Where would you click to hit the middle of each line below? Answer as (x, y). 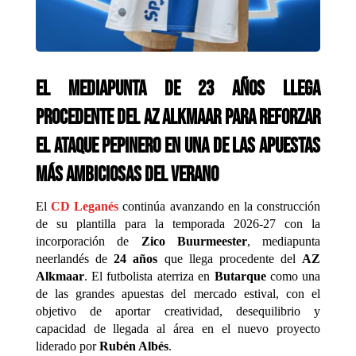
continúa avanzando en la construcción (222, 207)
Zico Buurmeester (194, 242)
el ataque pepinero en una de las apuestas (178, 147)
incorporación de (88, 242)
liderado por (67, 346)
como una (293, 277)
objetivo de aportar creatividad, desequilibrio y (178, 311)
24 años (136, 259)
